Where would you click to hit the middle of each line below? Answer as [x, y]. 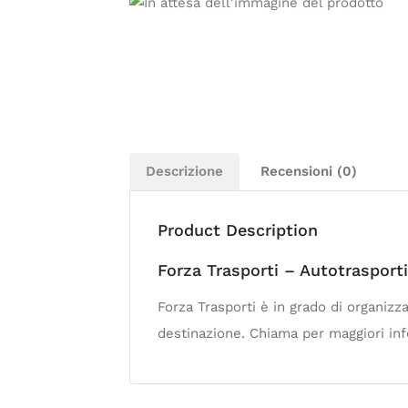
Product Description [238, 230]
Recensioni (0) [309, 171]
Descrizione [184, 171]
